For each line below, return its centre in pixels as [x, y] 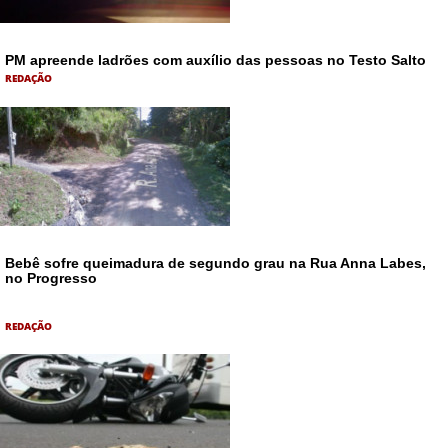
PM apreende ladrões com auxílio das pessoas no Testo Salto [215, 60]
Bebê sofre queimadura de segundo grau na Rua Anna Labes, [215, 262]
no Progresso [51, 277]
